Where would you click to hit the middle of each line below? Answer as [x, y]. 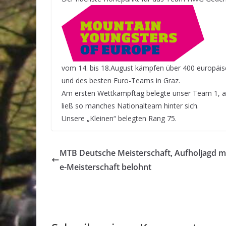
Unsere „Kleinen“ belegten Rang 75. [119, 118]
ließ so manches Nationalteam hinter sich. [130, 106]
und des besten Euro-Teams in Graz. [121, 80]
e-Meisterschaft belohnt [105, 167]
